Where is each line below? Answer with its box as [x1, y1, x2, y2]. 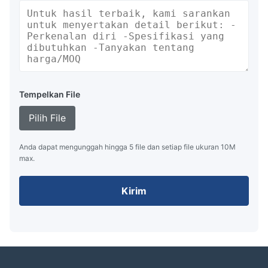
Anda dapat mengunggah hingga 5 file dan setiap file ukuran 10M [19, 142, 236, 152]
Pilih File [29, 112, 66, 124]
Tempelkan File [19, 89, 80, 100]
